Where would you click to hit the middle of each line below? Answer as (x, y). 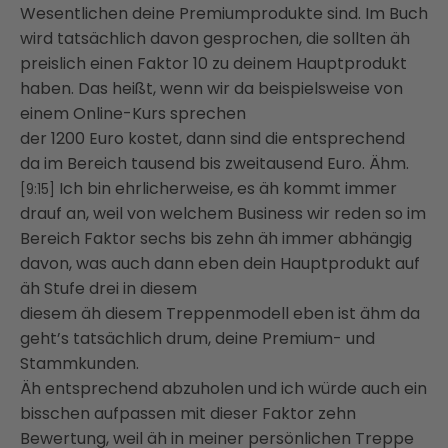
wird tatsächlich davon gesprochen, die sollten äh (215, 39)
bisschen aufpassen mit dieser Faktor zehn (188, 414)
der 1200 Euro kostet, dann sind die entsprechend (212, 139)
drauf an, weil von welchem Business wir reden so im (223, 214)
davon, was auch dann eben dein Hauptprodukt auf (220, 264)
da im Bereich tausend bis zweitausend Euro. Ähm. (214, 164)
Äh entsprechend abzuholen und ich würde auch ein (223, 389)
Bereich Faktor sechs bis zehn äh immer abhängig (216, 239)
